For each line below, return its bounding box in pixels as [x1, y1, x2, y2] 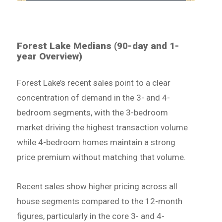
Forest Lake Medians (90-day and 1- [17, 40, 180, 52]
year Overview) [17, 50, 83, 62]
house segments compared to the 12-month [17, 196, 183, 207]
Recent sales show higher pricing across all [17, 181, 178, 192]
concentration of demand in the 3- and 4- [17, 92, 170, 103]
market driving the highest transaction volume [17, 122, 188, 132]
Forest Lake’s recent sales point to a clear [17, 77, 171, 88]
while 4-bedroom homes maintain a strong [17, 137, 176, 147]
